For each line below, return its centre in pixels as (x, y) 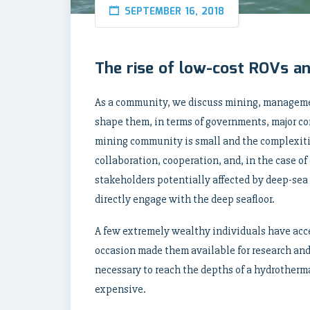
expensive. (120, 289)
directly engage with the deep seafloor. (185, 199)
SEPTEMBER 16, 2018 (174, 11)
